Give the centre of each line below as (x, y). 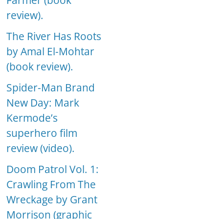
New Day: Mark (43, 103)
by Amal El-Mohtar (51, 52)
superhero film (42, 133)
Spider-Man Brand (51, 88)
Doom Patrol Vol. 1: (53, 169)
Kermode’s (32, 118)
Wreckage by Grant (52, 200)
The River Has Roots (54, 36)
